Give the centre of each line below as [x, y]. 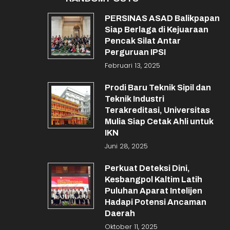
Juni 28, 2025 [126, 146]
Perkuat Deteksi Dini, [147, 168]
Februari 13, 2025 [132, 65]
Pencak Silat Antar [142, 41]
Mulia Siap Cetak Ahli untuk [159, 121]
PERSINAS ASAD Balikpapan [162, 18]
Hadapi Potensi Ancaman [155, 202]
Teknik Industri [134, 99]
